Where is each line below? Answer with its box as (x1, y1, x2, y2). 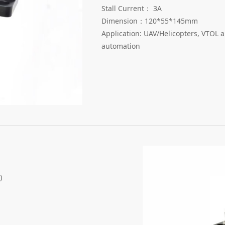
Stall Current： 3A (101, 3, 162, 13)
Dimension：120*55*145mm (101, 16, 198, 26)
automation (101, 41, 140, 51)
